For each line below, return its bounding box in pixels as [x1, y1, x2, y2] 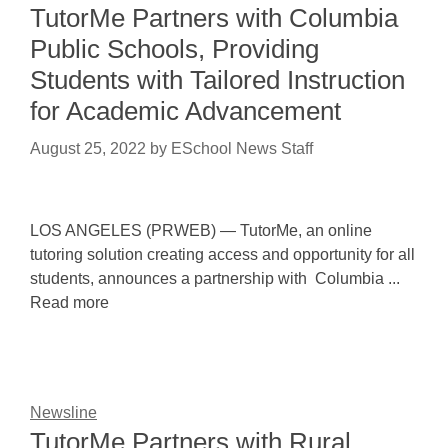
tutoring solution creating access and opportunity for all [30, 246, 415, 263]
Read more [30, 294, 109, 311]
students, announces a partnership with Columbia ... [30, 270, 400, 287]
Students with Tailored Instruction [30, 65, 405, 95]
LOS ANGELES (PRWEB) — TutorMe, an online [30, 222, 372, 239]
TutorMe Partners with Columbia [30, 3, 398, 33]
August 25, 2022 [30, 140, 146, 157]
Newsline [30, 404, 97, 421]
